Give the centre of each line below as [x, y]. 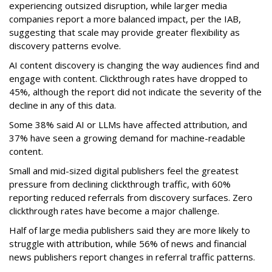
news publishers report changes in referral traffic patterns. [132, 257]
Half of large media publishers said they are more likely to [130, 230]
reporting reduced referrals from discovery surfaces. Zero [131, 198]
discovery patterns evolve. [65, 46]
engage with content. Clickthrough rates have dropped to [128, 79]
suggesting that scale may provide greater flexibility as [124, 32]
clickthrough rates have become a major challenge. [114, 211]
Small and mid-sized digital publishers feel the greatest [124, 171]
